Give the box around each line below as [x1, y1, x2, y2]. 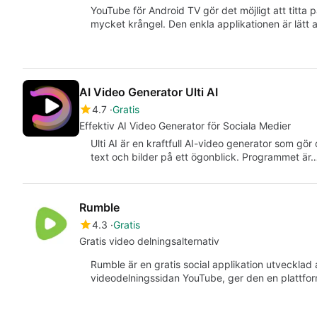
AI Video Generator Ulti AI [79, 85, 218, 100]
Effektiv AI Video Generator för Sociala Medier [79, 120, 291, 132]
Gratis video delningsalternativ [79, 235, 219, 248]
